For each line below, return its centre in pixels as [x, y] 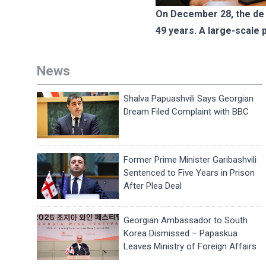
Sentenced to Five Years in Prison [189, 172]
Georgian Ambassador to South [186, 221]
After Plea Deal [153, 186]
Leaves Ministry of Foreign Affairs [190, 247]
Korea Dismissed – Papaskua [181, 234]
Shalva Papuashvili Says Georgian [189, 99]
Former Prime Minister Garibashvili [190, 159]
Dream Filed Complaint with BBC [186, 112]
